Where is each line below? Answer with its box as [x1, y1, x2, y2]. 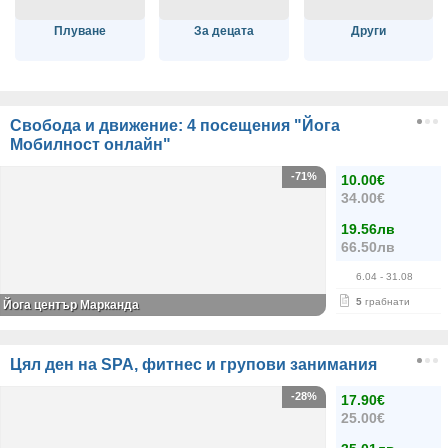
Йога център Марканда [3, 297, 139, 312]
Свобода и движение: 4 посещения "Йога [10, 116, 340, 134]
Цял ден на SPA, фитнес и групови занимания [10, 355, 377, 373]
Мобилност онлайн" [10, 135, 171, 153]
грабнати [362, 295, 410, 307]
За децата [194, 24, 255, 39]
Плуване [53, 24, 106, 39]
